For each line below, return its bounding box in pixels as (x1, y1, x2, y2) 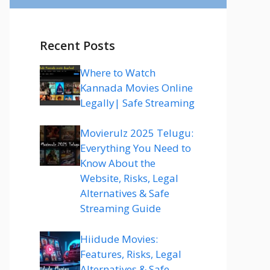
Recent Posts (40, 37, 115, 54)
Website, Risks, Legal (80, 171, 178, 185)
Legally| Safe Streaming (80, 95, 195, 110)
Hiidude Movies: (80, 231, 158, 246)
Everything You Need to (80, 141, 191, 155)
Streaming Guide (80, 201, 161, 215)
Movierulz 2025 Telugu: (80, 126, 193, 140)
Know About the (80, 156, 155, 170)
